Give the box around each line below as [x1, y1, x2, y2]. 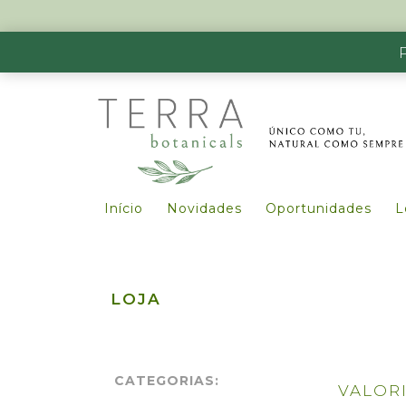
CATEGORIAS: [114, 372, 219, 389]
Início [104, 200, 143, 217]
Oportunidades [266, 200, 372, 217]
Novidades [167, 200, 242, 217]
